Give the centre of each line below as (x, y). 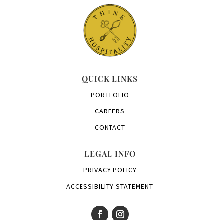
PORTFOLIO (110, 95)
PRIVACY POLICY (110, 170)
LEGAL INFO (110, 153)
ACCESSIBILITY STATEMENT (110, 186)
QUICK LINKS (110, 78)
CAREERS (110, 111)
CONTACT (110, 127)
